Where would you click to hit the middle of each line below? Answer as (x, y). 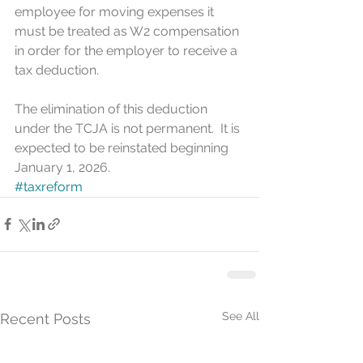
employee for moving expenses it (116, 11)
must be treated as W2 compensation (128, 31)
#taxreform (49, 186)
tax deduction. (57, 70)
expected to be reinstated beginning (123, 147)
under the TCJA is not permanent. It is (129, 128)
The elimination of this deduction (113, 109)
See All (241, 316)
